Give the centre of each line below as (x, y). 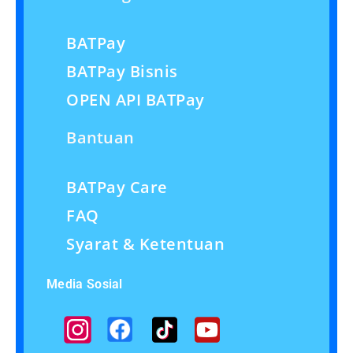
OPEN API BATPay (136, 100)
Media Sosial (85, 284)
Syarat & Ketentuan (146, 244)
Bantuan (100, 138)
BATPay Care (117, 188)
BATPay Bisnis (122, 72)
